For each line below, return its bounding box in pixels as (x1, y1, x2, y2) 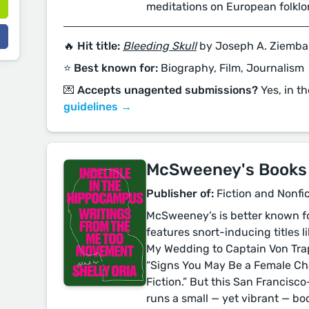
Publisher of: (146, 187, 214, 200)
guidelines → (63, 100, 132, 113)
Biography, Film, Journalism (158, 61, 304, 74)
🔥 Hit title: (63, 39, 120, 52)
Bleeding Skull (123, 39, 197, 52)
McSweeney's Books (146, 160, 307, 179)
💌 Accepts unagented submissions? (63, 83, 258, 97)
